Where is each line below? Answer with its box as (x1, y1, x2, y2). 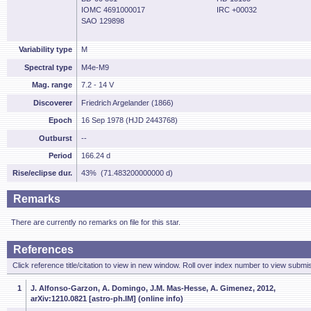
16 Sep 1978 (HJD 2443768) (81, 116, 178, 124)
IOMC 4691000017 (81, 6, 145, 14)
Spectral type (24, 63, 72, 72)
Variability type (19, 45, 72, 53)
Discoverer (33, 99, 72, 107)
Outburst (39, 134, 72, 142)
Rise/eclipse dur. (12, 169, 72, 177)
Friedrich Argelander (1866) (81, 99, 174, 107)
